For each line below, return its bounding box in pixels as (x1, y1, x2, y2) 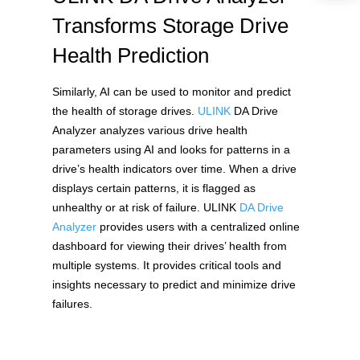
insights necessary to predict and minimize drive (51, 277, 296, 291)
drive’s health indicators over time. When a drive (51, 162, 297, 175)
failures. (51, 297, 96, 310)
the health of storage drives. (51, 104, 198, 117)
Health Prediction (51, 43, 209, 67)
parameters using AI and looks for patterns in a (51, 142, 290, 156)
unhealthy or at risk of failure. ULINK (51, 200, 239, 214)
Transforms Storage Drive (51, 13, 288, 38)
